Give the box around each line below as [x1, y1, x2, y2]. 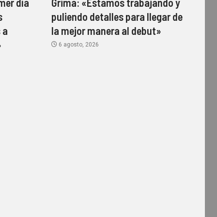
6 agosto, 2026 [57, 41, 99, 48]
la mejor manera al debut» [51, 24, 161, 37]
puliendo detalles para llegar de [51, 10, 183, 23]
